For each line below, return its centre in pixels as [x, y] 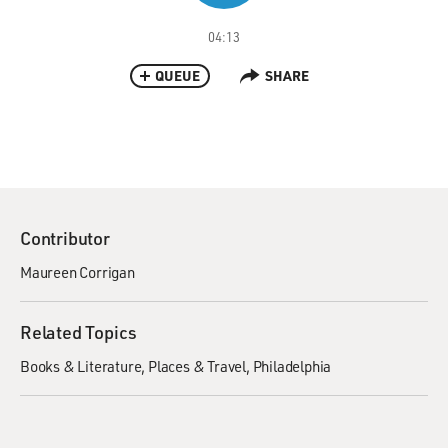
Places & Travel [197, 366]
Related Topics [79, 332]
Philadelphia [292, 366]
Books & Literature [81, 366]
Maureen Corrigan [77, 272]
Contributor [65, 238]
